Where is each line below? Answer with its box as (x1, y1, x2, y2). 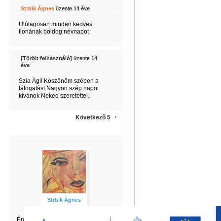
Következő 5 (75, 114, 110, 121)
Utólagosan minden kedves (18, 21, 92, 28)
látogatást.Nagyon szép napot (18, 85, 99, 92)
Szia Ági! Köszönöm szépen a (18, 77, 99, 84)
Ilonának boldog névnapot (18, 28, 89, 35)
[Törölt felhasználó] (20, 55, 72, 61)
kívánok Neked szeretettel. (18, 92, 89, 99)
